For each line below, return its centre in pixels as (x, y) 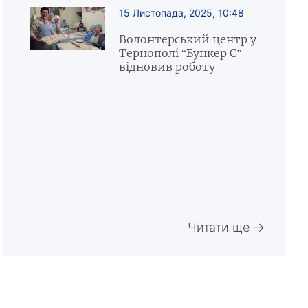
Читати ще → (226, 227)
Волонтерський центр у (187, 39)
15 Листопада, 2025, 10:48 (181, 13)
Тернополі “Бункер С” (180, 53)
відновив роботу (167, 67)
